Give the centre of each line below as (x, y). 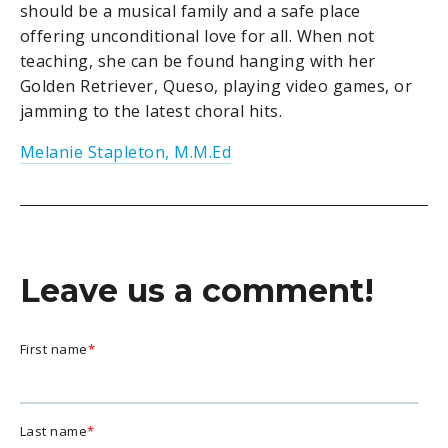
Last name (54, 430)
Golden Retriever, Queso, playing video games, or (216, 85)
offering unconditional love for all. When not (197, 35)
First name (54, 348)
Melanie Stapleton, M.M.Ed (125, 151)
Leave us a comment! (197, 291)
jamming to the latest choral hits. (151, 110)
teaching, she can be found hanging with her (198, 60)
